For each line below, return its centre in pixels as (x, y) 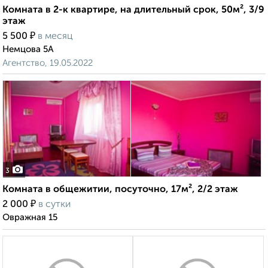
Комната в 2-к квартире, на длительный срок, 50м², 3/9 (133, 10)
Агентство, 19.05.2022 (48, 63)
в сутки (54, 205)
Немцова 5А (28, 50)
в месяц (55, 37)
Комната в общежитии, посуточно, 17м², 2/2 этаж (120, 190)
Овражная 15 (30, 218)
